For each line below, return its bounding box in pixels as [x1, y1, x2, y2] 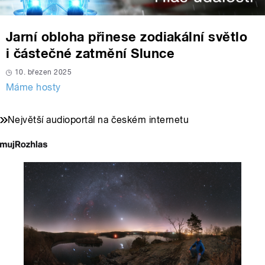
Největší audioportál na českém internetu [8, 114, 189, 126]
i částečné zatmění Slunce [6, 46, 174, 62]
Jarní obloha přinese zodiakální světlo [6, 29, 248, 45]
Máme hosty [6, 82, 61, 93]
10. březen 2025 [15, 68, 72, 77]
